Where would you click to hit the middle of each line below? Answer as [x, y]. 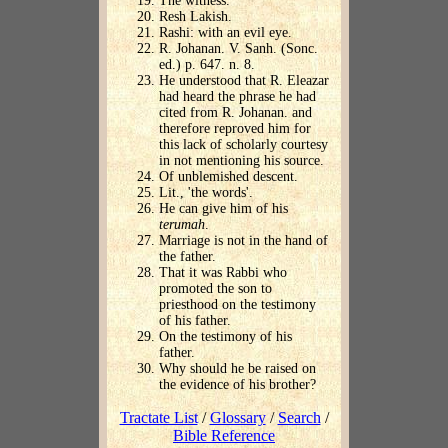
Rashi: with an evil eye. [225, 33]
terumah [182, 225]
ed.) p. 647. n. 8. [207, 65]
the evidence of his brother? [237, 385]
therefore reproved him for [235, 129]
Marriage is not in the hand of [243, 241]
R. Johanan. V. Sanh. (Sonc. [238, 49]
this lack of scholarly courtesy [243, 145]
